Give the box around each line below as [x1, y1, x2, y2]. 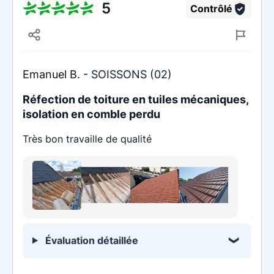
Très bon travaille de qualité [23, 132, 152, 145]
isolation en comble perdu [23, 107, 160, 120]
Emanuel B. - [23, 67, 91, 81]
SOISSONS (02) [91, 67, 172, 81]
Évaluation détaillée [42, 234, 138, 246]
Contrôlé [190, 2, 232, 15]
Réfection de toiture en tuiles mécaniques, [23, 92, 248, 106]
